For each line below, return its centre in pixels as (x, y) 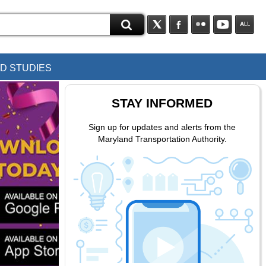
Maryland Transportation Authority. (162, 139)
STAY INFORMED (162, 103)
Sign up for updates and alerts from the (162, 127)
